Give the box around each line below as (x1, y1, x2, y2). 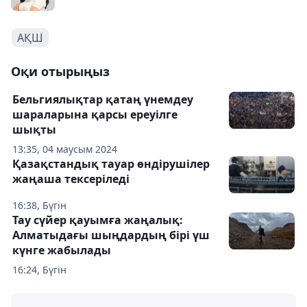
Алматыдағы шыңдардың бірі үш (12, 228, 210, 243)
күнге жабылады (12, 243, 111, 258)
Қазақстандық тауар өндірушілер (12, 156, 210, 171)
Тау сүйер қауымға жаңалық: (12, 212, 183, 228)
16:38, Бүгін (12, 199, 66, 212)
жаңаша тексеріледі (12, 171, 130, 186)
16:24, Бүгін (12, 263, 66, 276)
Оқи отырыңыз (11, 63, 110, 79)
